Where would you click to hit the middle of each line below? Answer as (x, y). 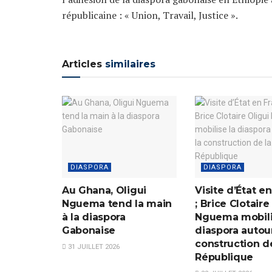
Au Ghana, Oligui (104, 191)
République (224, 257)
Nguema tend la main (117, 204)
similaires (129, 64)
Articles (82, 64)
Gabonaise (90, 231)
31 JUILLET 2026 (93, 247)
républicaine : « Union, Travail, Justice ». (150, 15)
